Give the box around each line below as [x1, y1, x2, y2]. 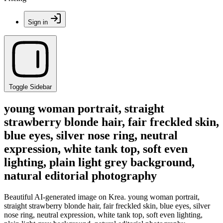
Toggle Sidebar [9, 83, 52, 91]
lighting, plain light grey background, [4, 155, 195, 169]
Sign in [28, 18, 48, 26]
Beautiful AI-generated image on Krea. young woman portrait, [4, 192, 200, 201]
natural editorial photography [4, 169, 157, 182]
